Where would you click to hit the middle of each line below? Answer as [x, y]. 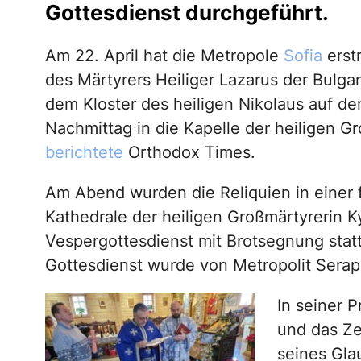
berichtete [86, 152]
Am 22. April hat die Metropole [164, 55]
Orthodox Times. [191, 152]
